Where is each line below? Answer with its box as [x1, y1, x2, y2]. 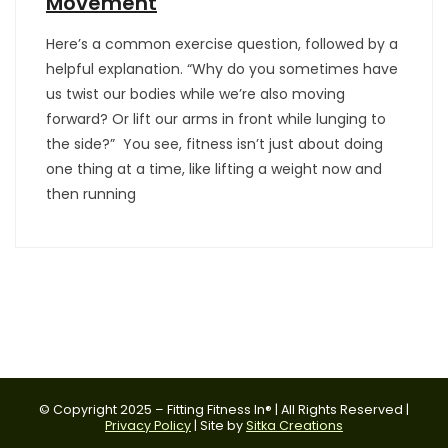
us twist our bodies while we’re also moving [46, 83, 345, 104]
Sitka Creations [246, 416, 343, 434]
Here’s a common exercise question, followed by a [46, 33, 398, 54]
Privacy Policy [105, 416, 191, 434]
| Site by [191, 416, 246, 434]
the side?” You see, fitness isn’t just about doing [46, 133, 383, 154]
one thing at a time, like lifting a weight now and [46, 158, 382, 179]
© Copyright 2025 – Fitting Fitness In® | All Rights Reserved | [39, 400, 409, 418]
